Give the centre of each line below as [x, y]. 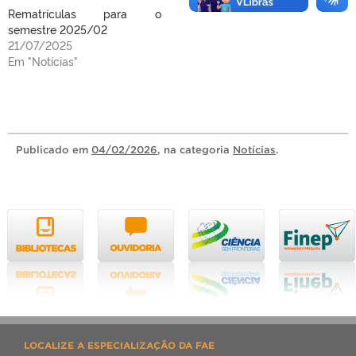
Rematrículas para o [85, 13]
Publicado [44, 150]
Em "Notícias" [43, 61]
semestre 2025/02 [58, 29]
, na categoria [195, 150]
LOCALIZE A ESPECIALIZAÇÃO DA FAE [119, 345]
